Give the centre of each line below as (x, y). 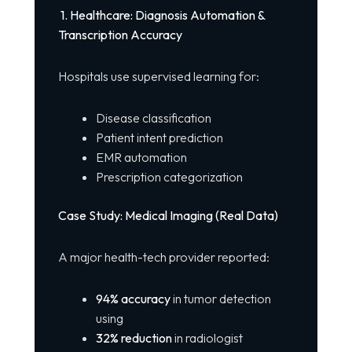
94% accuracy (133, 299)
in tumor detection (220, 299)
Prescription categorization (169, 177)
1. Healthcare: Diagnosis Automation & (161, 15)
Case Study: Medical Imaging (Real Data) (168, 216)
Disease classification (153, 118)
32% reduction (134, 338)
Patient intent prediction (159, 138)
